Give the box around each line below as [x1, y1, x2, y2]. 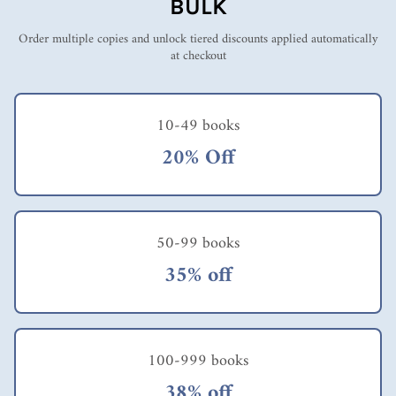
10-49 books [156, 111, 240, 140]
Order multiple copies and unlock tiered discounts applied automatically [18, 27, 378, 50]
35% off [164, 256, 232, 294]
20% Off [161, 139, 235, 177]
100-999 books [148, 346, 248, 375]
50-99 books [156, 229, 240, 257]
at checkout [170, 44, 226, 67]
